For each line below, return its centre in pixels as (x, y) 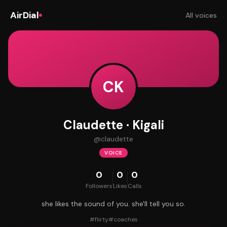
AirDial (25, 15)
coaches (125, 219)
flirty (101, 219)
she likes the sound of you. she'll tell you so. (113, 204)
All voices (201, 15)
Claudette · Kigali (113, 125)
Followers (99, 186)
